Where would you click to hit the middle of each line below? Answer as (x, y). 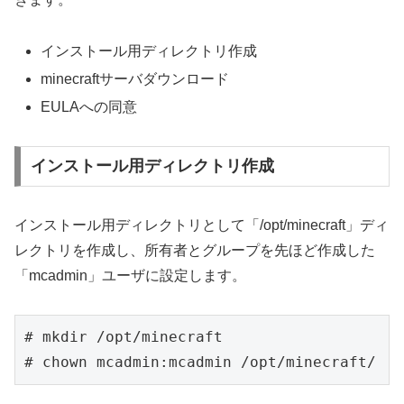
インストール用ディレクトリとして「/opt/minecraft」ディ (202, 225)
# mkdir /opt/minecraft (124, 337)
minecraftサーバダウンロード (135, 78)
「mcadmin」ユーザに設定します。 (130, 276)
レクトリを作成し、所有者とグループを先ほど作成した (195, 251)
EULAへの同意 (89, 106)
